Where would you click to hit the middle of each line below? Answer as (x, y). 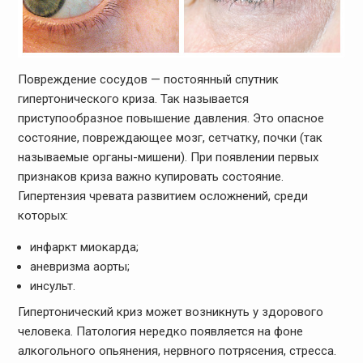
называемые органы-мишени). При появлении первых (168, 158)
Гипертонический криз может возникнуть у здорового (170, 312)
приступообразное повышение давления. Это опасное (171, 119)
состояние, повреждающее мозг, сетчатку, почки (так (170, 138)
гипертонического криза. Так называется (133, 99)
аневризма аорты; (79, 267)
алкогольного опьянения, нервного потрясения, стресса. (177, 350)
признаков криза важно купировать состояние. (150, 177)
